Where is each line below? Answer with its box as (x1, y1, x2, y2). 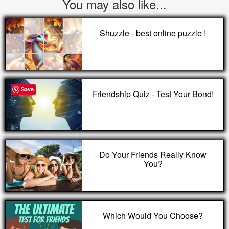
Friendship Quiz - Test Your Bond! (92, 88, 214, 100)
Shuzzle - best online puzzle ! (100, 27, 206, 39)
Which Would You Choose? (103, 210, 203, 221)
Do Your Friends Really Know (99, 149, 207, 161)
